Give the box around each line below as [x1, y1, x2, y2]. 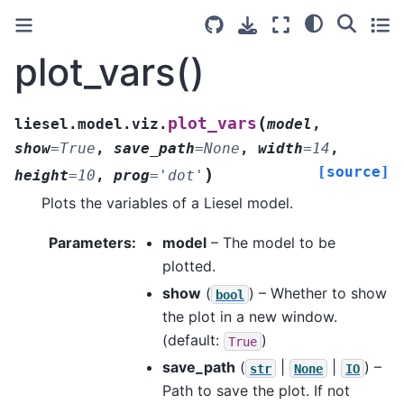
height [14, 166, 69, 184]
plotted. [162, 257, 216, 276]
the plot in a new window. [162, 308, 337, 326]
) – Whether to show [249, 284, 387, 303]
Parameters [49, 234, 132, 252]
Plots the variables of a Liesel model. [41, 193, 293, 212]
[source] [317, 162, 390, 180]
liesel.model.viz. [14, 115, 168, 133]
